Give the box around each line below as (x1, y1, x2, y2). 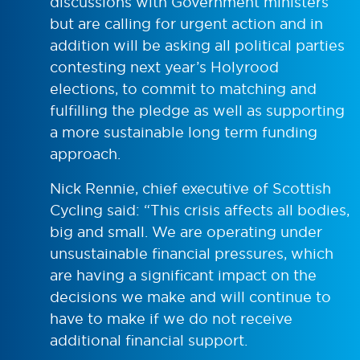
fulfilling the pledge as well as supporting (50, 100, 345, 120)
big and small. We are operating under (50, 222, 322, 241)
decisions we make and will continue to (50, 287, 331, 306)
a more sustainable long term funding (50, 122, 317, 141)
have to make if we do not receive (50, 309, 292, 328)
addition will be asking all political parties (50, 35, 345, 55)
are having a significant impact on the (50, 265, 317, 284)
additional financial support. (50, 330, 247, 350)
